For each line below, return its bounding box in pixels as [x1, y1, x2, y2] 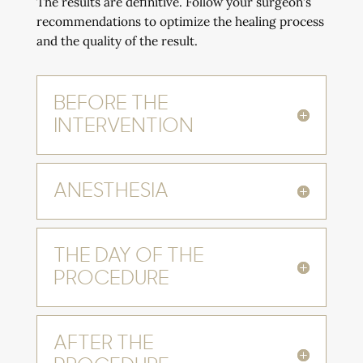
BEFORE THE [53, 94, 169, 114]
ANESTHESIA [53, 181, 169, 202]
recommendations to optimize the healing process [36, 14, 324, 30]
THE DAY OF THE [53, 246, 204, 267]
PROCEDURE [53, 269, 169, 289]
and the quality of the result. [36, 33, 198, 49]
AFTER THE [53, 334, 154, 354]
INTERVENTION [53, 117, 194, 137]
